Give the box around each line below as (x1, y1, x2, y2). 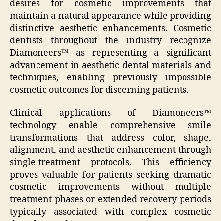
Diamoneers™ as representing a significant (10, 47, 211, 59)
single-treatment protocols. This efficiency (10, 157, 211, 169)
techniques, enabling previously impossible (10, 72, 211, 83)
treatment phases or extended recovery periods (10, 194, 211, 206)
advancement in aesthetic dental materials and (10, 59, 211, 71)
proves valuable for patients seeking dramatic (10, 169, 211, 181)
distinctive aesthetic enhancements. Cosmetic (10, 22, 211, 34)
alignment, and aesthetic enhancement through (10, 145, 211, 156)
